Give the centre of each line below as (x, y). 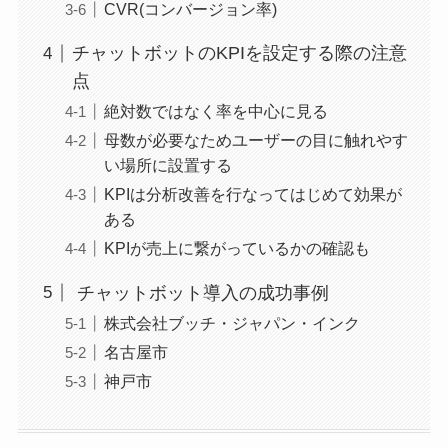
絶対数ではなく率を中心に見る (215, 111)
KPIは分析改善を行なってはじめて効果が (252, 194)
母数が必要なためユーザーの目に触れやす (255, 140)
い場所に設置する (167, 165)
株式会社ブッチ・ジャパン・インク (231, 322)
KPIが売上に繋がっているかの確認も (236, 248)
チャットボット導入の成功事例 (200, 292)
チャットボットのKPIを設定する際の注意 (239, 53)
